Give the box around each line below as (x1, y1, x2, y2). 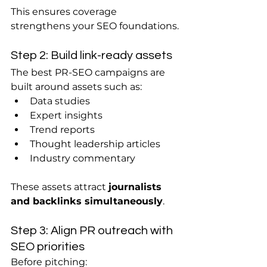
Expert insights (30, 110, 103, 121)
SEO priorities (11, 241, 85, 253)
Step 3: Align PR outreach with (11, 225, 175, 237)
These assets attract (11, 181, 108, 193)
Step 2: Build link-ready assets (11, 49, 172, 61)
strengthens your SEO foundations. (11, 20, 179, 32)
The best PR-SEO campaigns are (11, 67, 167, 78)
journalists (108, 181, 164, 193)
